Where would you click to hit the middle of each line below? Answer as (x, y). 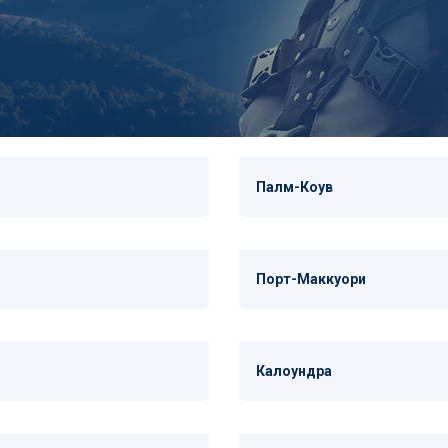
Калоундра (294, 371)
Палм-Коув (294, 187)
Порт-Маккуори (311, 279)
